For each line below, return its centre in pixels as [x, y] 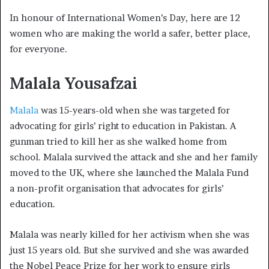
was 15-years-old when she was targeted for [135, 110]
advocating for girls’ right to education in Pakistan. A [123, 125]
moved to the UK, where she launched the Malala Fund [129, 172]
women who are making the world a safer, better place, [130, 34]
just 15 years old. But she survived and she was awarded [129, 250]
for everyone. [38, 49]
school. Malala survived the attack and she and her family [134, 157]
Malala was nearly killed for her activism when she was [129, 234]
